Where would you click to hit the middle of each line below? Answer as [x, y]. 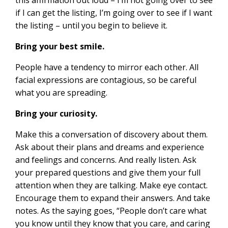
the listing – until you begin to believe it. [91, 25]
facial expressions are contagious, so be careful [106, 80]
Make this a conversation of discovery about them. [111, 134]
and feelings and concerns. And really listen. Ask [106, 160]
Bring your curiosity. [56, 113]
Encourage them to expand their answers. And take [113, 198]
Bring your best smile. [60, 46]
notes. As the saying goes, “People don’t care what [111, 210]
